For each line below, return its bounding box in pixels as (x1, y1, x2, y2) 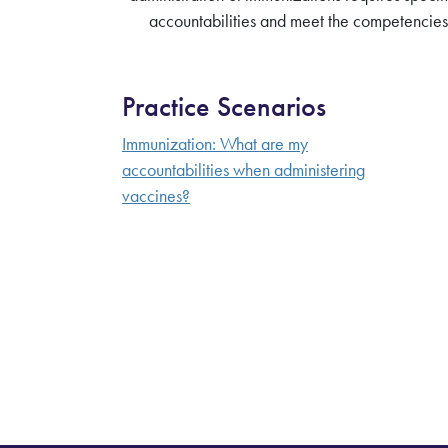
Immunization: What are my (122, 133, 308, 155)
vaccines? (122, 185, 190, 207)
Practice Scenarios (122, 89, 326, 124)
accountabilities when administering (122, 159, 365, 181)
